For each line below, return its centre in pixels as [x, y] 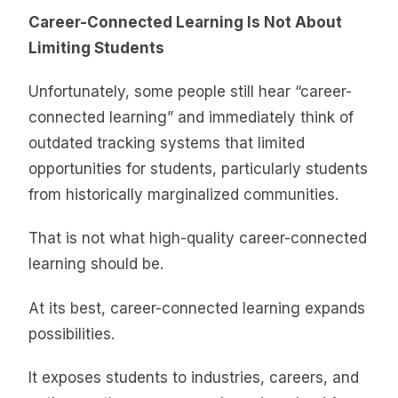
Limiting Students [96, 48]
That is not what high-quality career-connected [198, 239]
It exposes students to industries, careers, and [194, 378]
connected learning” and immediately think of [191, 118]
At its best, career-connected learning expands [197, 308]
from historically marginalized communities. [183, 195]
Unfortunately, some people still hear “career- [190, 92]
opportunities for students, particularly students [198, 169]
